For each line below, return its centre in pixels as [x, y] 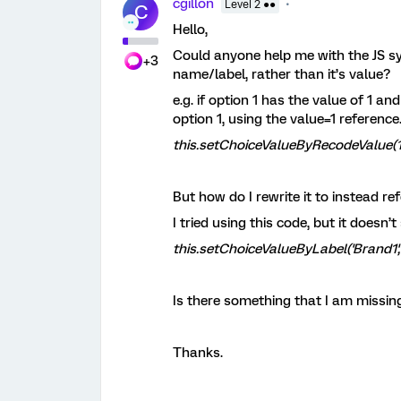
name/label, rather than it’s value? [282, 74]
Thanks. [198, 353]
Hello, [190, 30]
